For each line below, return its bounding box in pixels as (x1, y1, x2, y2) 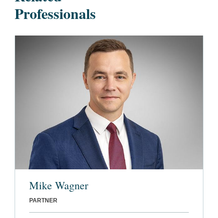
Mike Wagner (29, 178, 88, 193)
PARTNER (29, 197, 57, 204)
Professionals (15, 2, 96, 24)
